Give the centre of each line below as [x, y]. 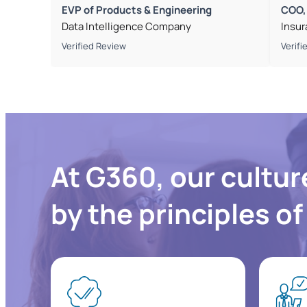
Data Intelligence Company [127, 27]
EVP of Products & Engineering [137, 10]
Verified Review [94, 46]
